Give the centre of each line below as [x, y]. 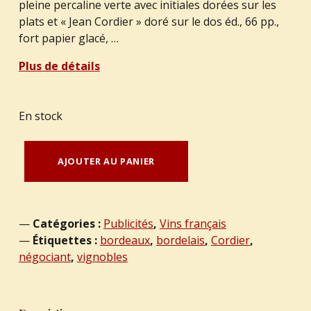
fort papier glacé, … [68, 38]
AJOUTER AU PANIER [107, 161]
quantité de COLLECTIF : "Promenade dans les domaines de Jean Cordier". [43, 147]
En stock [40, 116]
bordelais [180, 240]
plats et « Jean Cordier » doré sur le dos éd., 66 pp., [149, 21]
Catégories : [68, 223]
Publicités [128, 223]
